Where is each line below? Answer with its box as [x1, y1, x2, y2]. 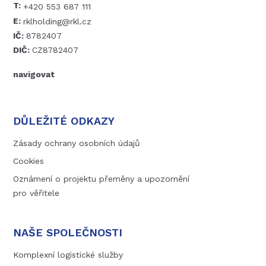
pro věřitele [13, 188, 60, 198]
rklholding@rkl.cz [23, 17, 92, 27]
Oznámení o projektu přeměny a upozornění [13, 173, 190, 183]
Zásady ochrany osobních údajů [13, 138, 141, 148]
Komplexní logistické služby [13, 249, 123, 259]
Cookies [13, 156, 45, 166]
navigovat [13, 69, 55, 79]
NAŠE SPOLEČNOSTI [13, 226, 123, 239]
